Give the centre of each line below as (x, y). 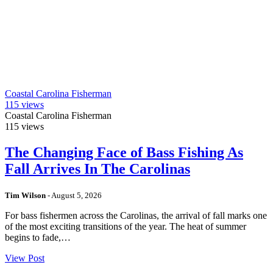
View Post (25, 258)
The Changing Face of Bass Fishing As (124, 153)
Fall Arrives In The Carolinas (97, 169)
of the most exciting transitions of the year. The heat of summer (126, 227)
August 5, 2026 (76, 196)
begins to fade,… (38, 238)
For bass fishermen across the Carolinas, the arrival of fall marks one (136, 216)
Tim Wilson (25, 196)
